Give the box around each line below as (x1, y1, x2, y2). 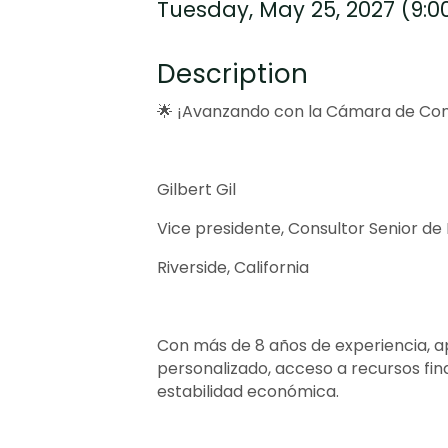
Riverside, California (157, 255, 309, 279)
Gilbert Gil (157, 177, 240, 201)
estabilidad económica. (157, 379, 339, 403)
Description (157, 55, 308, 92)
